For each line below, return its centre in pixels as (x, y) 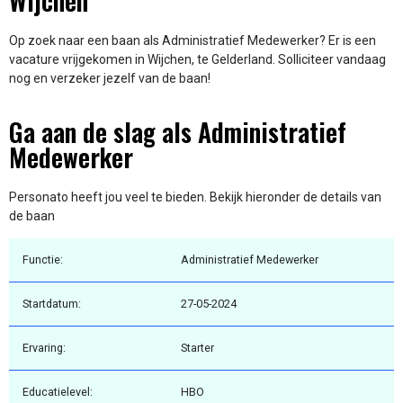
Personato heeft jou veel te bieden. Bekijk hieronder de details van (195, 197)
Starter (197, 348)
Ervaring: (44, 348)
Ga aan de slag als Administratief (178, 131)
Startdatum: (52, 304)
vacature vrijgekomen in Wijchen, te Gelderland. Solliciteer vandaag (197, 60)
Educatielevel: (58, 392)
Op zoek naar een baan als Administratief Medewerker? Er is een (193, 41)
